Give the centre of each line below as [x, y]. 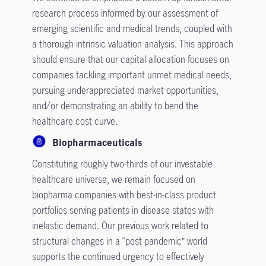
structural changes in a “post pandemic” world [119, 241]
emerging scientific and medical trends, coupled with [132, 28]
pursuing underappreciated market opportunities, [125, 90]
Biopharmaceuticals [97, 142]
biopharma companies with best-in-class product [124, 194]
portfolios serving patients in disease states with [123, 210]
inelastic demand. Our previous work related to [120, 225]
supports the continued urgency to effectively [118, 256]
